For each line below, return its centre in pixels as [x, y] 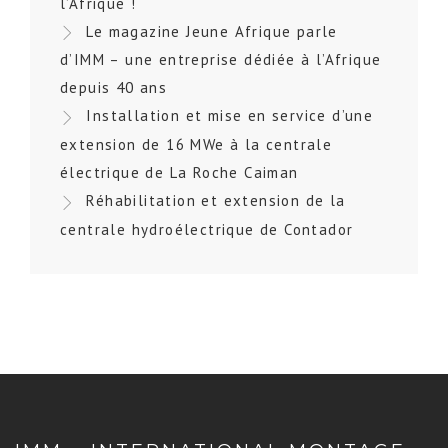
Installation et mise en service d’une [230, 116]
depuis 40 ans [114, 88]
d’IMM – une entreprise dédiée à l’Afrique [221, 60]
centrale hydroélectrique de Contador [207, 229]
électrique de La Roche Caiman [179, 173]
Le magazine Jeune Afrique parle [212, 31]
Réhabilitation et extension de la [216, 201]
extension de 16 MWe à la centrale [196, 145]
